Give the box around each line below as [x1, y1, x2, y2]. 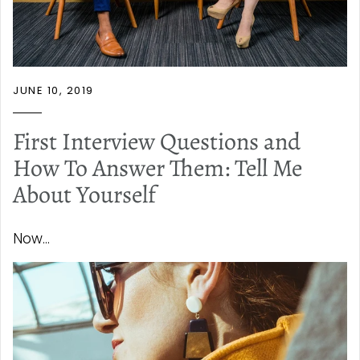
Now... [13, 229, 50, 249]
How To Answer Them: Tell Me [13, 152, 302, 185]
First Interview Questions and [13, 125, 301, 158]
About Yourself [13, 178, 156, 211]
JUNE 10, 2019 [13, 83, 94, 99]
